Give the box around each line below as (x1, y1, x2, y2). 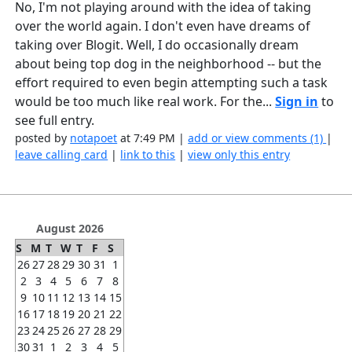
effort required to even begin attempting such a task (15, 73, 328, 91)
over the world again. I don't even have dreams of (15, 16, 311, 35)
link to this (120, 146, 176, 162)
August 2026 (35, 220, 104, 236)
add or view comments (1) (188, 130, 327, 145)
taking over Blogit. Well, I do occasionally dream (15, 35, 299, 53)
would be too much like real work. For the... (15, 92, 276, 110)
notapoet (70, 130, 118, 145)
